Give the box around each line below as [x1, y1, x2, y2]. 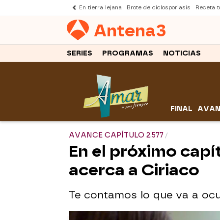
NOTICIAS [163, 49, 201, 57]
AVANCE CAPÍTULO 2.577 [69, 131, 164, 140]
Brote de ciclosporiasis [127, 4, 191, 11]
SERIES [67, 49, 92, 57]
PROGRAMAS [102, 49, 153, 57]
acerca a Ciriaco [69, 161, 199, 180]
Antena [94, 21, 156, 41]
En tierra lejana [79, 4, 122, 11]
